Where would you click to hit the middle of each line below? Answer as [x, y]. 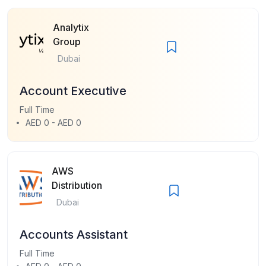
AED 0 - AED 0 [53, 122]
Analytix [71, 27]
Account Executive [73, 91]
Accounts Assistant [74, 234]
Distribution [77, 185]
